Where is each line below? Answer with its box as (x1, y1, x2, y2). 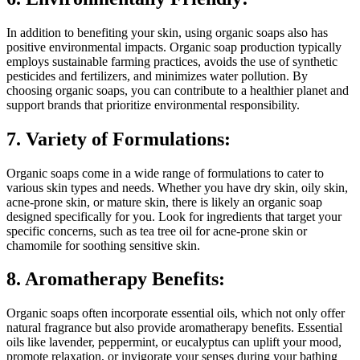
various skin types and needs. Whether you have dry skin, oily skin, (6, 180, 348, 194)
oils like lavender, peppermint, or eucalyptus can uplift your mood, (6, 335, 342, 350)
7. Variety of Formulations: (6, 128, 231, 149)
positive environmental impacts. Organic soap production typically (6, 39, 342, 54)
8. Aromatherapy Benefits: (6, 268, 225, 290)
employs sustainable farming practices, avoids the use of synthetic (6, 54, 337, 68)
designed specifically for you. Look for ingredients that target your (6, 209, 342, 223)
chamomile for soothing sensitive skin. (6, 238, 200, 252)
